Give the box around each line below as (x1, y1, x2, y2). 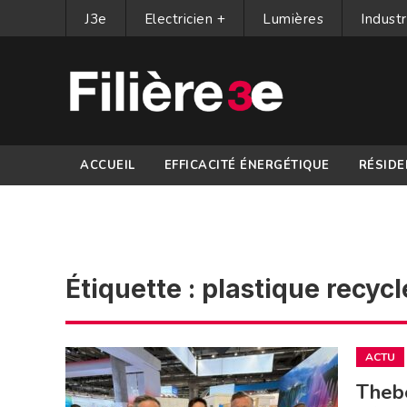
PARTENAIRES (80, 197, 170, 213)
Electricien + (144, 10, 225, 28)
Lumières (263, 10, 323, 28)
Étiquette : (65, 273, 202, 304)
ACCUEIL (80, 157, 135, 174)
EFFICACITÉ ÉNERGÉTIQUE (164, 157, 330, 174)
